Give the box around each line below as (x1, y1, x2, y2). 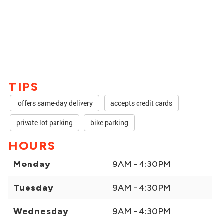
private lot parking (16, 118, 73, 127)
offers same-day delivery (16, 98, 93, 108)
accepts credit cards (110, 98, 172, 108)
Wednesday (13, 206, 69, 217)
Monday (13, 159, 51, 169)
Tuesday (13, 182, 54, 193)
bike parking (90, 118, 128, 127)
